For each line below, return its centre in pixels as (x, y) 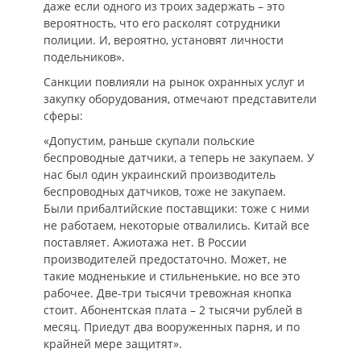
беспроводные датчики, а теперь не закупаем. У (179, 158)
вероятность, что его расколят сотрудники (162, 23)
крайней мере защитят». (113, 344)
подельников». (84, 57)
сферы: (63, 116)
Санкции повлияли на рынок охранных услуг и (174, 82)
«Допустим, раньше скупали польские (149, 141)
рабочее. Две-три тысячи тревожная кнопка (168, 293)
